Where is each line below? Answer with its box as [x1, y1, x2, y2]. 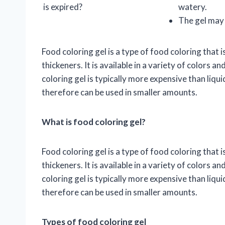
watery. [178, 2, 207, 13]
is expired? [43, 2, 82, 13]
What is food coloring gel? [42, 117, 146, 128]
